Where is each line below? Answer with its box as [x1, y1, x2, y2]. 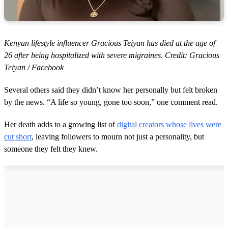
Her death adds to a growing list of [4, 120, 117, 129]
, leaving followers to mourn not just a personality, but [32, 132, 204, 141]
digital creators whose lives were [117, 120, 221, 129]
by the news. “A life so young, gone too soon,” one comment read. [4, 98, 218, 107]
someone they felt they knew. [4, 145, 98, 154]
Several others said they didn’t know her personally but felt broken [4, 85, 217, 95]
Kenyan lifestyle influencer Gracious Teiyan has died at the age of [4, 39, 215, 48]
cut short [4, 132, 32, 141]
